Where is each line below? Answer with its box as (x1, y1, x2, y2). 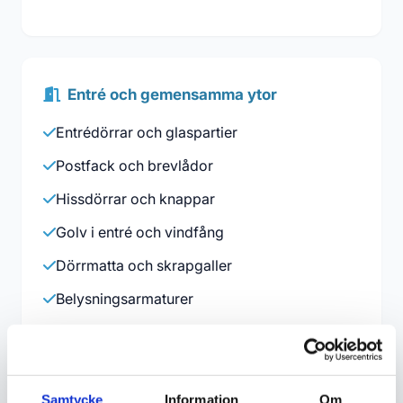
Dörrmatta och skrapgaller (56, 256, 232, 275)
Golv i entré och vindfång (56, 223, 224, 242)
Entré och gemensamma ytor (67, 85, 277, 104)
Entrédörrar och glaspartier (56, 123, 237, 142)
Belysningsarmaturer (56, 290, 193, 309)
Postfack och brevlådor (56, 157, 213, 175)
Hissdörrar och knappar (56, 190, 215, 209)
